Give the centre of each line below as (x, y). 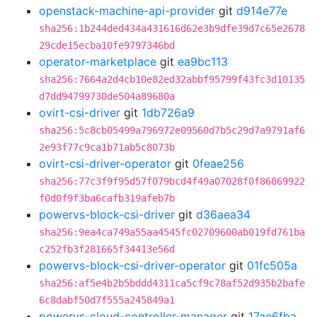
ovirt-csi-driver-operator (105, 163)
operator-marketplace (98, 62)
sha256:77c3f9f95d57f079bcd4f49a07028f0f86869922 (172, 181)
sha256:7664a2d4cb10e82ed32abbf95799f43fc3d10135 (172, 79)
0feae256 (218, 163)
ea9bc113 (203, 62)
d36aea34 (223, 214)
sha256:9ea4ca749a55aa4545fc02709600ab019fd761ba (172, 232)
